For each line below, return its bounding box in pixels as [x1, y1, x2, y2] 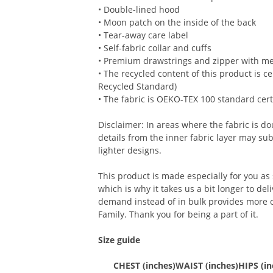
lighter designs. [98, 144, 162, 157]
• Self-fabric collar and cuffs [98, 42, 212, 54]
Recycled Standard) [98, 80, 177, 93]
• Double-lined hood [98, 4, 180, 16]
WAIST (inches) [175, 260, 239, 272]
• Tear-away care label [98, 29, 189, 41]
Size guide [98, 234, 141, 246]
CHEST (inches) [113, 260, 176, 272]
